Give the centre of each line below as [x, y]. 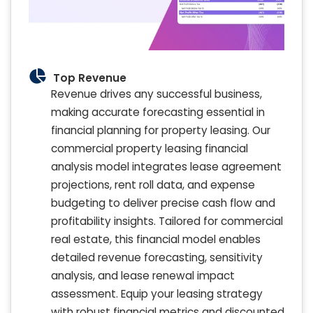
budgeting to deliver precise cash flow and [163, 203]
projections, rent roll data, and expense [153, 185]
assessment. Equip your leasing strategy [157, 294]
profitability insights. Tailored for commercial [167, 221]
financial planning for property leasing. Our [161, 131]
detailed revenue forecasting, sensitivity [157, 258]
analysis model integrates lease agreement [166, 167]
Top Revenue [90, 78]
